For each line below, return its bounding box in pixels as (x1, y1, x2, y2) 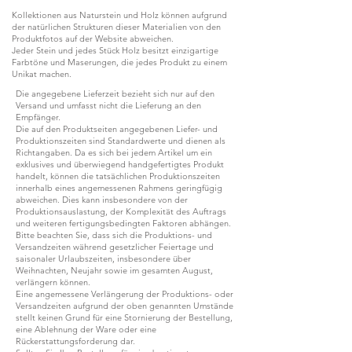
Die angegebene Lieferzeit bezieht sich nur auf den (16, 87, 214, 99)
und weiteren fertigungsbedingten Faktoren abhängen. (16, 217, 231, 229)
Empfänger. (16, 111, 60, 123)
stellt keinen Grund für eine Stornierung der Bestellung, (16, 311, 233, 323)
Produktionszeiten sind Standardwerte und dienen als (16, 134, 225, 146)
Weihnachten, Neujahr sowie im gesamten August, (16, 264, 213, 276)
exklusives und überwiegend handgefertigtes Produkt (16, 158, 224, 170)
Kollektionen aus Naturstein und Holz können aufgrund (12, 9, 227, 20)
